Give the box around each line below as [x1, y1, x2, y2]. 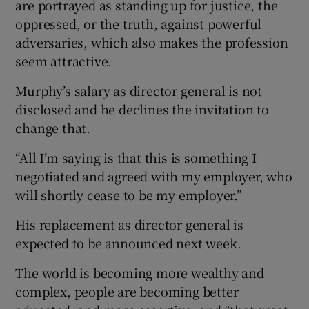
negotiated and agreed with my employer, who [15, 166, 292, 185]
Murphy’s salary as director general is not [15, 81, 263, 99]
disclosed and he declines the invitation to [15, 99, 269, 118]
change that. [15, 118, 91, 137]
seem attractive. [15, 51, 112, 70]
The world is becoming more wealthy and [15, 263, 264, 281]
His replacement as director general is [15, 215, 243, 233]
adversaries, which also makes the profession [15, 32, 288, 51]
